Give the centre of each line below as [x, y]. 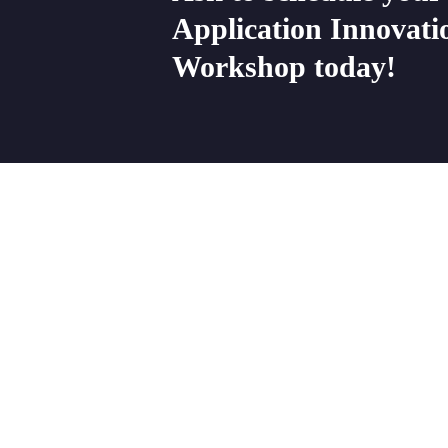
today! [355, 66]
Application [247, 28]
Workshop [239, 66]
